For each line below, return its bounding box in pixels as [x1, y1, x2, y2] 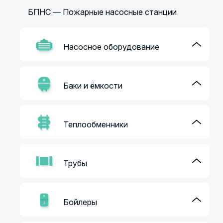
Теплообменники [63, 119, 128, 129]
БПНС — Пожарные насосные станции [28, 7, 177, 17]
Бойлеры [63, 197, 98, 207]
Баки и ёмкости [63, 81, 123, 91]
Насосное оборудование [63, 42, 160, 52]
